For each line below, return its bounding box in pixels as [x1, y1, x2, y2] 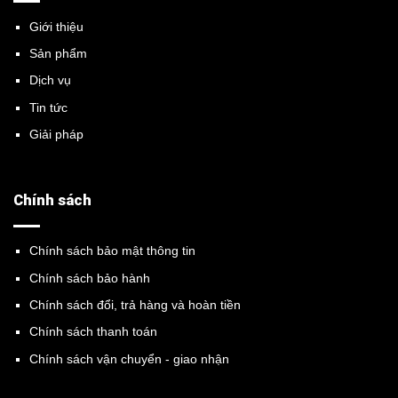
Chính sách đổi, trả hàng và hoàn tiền [29, 298, 242, 313]
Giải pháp [29, 127, 84, 142]
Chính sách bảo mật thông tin [29, 243, 196, 259]
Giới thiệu [29, 19, 84, 34]
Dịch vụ [29, 73, 72, 88]
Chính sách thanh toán [29, 324, 158, 339]
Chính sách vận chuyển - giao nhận [29, 351, 230, 366]
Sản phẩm [29, 45, 88, 60]
